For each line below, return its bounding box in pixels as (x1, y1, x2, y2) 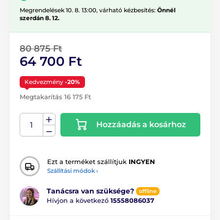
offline (139, 188, 157, 195)
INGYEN (129, 158, 155, 166)
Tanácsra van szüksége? (47, 187, 134, 196)
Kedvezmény (25, 78, 65, 85)
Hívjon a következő (47, 196, 110, 205)
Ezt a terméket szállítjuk (47, 158, 129, 166)
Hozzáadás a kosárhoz (96, 119, 186, 129)
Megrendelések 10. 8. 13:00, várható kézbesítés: (20, 6, 157, 14)
